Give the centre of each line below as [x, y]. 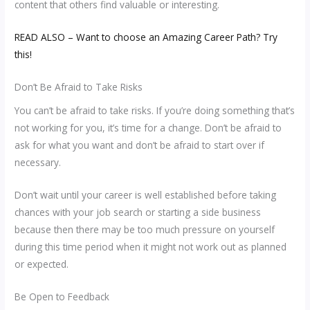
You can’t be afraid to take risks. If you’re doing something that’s [155, 111]
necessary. [38, 163]
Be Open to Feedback [62, 297]
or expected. [42, 264]
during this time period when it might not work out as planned [151, 247]
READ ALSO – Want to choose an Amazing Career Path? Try [146, 37]
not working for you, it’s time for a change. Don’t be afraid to [148, 128]
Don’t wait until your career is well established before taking [146, 195]
